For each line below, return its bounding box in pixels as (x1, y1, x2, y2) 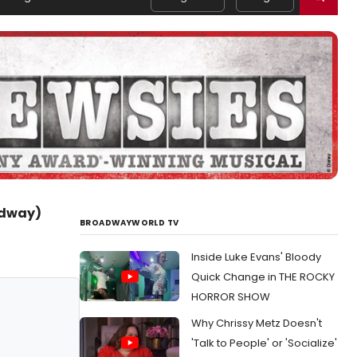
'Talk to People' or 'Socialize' (191, 335, 337, 351)
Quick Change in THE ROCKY (191, 269, 335, 285)
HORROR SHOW (191, 289, 270, 305)
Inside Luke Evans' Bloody (191, 249, 321, 265)
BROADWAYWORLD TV (80, 217, 179, 229)
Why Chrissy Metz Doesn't (191, 316, 322, 331)
